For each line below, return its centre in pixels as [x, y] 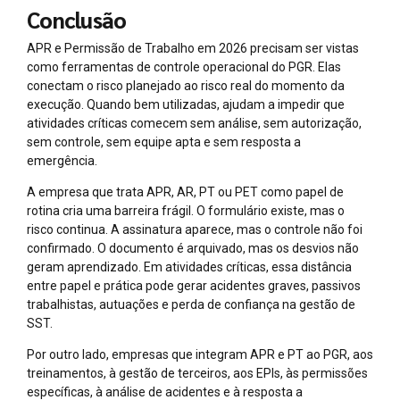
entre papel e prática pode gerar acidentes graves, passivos [194, 285]
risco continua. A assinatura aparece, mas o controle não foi [195, 229]
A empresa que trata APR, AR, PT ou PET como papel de [185, 192]
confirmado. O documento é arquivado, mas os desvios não [193, 248]
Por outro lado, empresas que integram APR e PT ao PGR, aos [200, 354]
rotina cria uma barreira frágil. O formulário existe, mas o [186, 210]
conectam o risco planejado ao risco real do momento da [186, 85]
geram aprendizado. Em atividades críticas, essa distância [189, 267]
